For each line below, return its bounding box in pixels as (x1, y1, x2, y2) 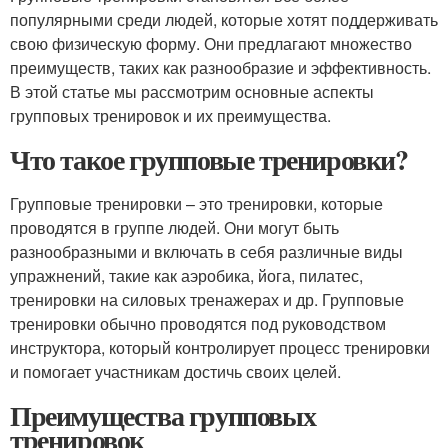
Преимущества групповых (10, 395, 316, 436)
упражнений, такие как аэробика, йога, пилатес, (10, 264, 363, 287)
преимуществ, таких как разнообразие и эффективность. (10, 56, 431, 79)
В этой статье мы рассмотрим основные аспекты (10, 80, 374, 103)
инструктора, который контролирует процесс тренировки (10, 336, 430, 359)
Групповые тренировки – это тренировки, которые (10, 192, 383, 215)
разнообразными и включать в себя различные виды (10, 240, 403, 263)
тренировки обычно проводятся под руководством (10, 312, 386, 335)
